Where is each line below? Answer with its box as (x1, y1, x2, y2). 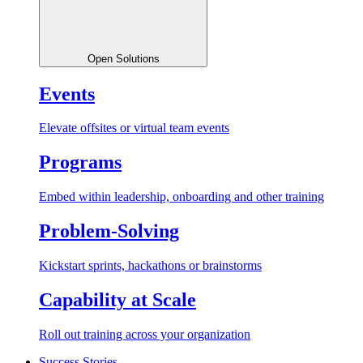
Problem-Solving (39, 220, 179, 242)
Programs (39, 152, 122, 173)
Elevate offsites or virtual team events (39, 121, 229, 135)
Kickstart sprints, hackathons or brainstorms (39, 258, 262, 273)
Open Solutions (87, 52, 160, 65)
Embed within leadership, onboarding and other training (39, 190, 324, 204)
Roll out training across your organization (39, 327, 250, 341)
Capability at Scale (39, 288, 196, 310)
